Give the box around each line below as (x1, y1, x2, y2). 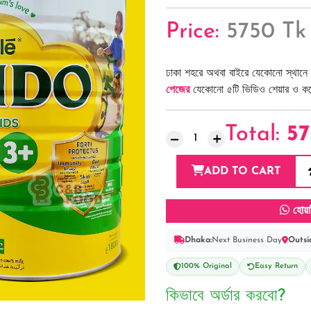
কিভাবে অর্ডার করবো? (166, 288, 285, 305)
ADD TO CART (204, 166, 280, 178)
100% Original (181, 262, 232, 271)
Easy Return (255, 262, 298, 271)
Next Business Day (212, 236, 282, 245)
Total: (225, 124, 287, 146)
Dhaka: (185, 236, 212, 245)
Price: (166, 21, 226, 43)
